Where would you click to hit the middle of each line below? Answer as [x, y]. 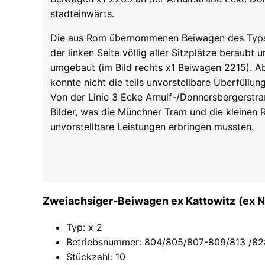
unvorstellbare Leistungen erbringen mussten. [152, 126]
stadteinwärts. [82, 13]
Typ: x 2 [84, 227]
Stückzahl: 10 [96, 256]
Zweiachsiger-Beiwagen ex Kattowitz [139, 201]
